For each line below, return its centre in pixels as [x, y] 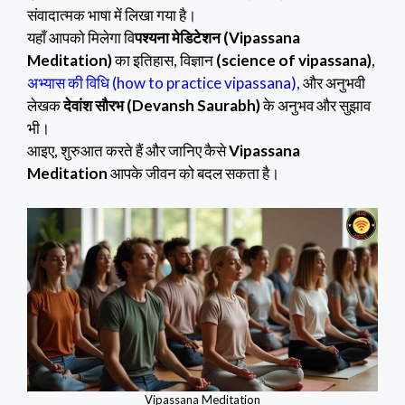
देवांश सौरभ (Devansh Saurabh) [162, 106]
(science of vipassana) [294, 61]
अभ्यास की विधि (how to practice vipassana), [164, 83]
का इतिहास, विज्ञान [165, 61]
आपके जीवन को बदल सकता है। [193, 174]
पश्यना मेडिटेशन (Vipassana [217, 38]
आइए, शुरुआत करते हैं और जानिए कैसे [128, 151]
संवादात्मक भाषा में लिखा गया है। [112, 15]
